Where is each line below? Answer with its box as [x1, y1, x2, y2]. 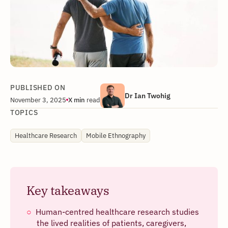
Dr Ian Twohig [125, 90, 170, 100]
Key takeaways [26, 182, 109, 198]
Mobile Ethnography [86, 131, 146, 139]
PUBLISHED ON [10, 82, 66, 92]
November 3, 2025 [10, 95, 66, 104]
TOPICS [10, 107, 38, 117]
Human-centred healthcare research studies [36, 206, 199, 217]
